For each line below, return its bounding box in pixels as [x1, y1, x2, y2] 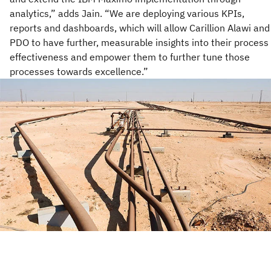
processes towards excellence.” [10, 65, 148, 77]
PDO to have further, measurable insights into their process [10, 36, 269, 48]
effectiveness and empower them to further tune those [10, 50, 250, 63]
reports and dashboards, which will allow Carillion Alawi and [10, 21, 270, 34]
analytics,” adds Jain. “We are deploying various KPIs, [10, 7, 244, 19]
